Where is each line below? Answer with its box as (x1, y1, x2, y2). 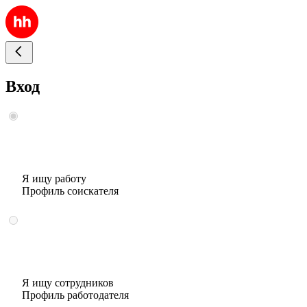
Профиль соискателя (22, 184, 119, 197)
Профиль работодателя (22, 288, 129, 301)
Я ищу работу (22, 172, 86, 184)
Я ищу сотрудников (22, 276, 114, 288)
